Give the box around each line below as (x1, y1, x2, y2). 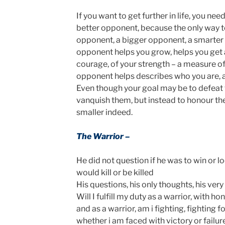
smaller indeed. (76, 107, 133, 118)
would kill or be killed (76, 168, 154, 178)
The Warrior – (76, 132, 130, 142)
